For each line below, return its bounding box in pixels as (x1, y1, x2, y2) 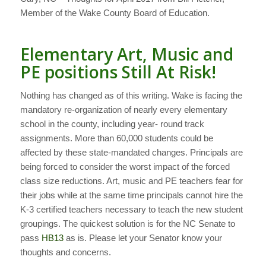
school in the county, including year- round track (20, 119, 204, 129)
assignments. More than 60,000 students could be (20, 133, 213, 144)
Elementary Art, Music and (20, 43, 233, 66)
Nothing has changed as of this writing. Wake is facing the (20, 90, 242, 101)
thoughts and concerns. (20, 247, 111, 258)
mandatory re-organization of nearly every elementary (20, 104, 227, 115)
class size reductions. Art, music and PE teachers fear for (20, 176, 243, 186)
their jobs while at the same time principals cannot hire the (20, 190, 243, 201)
